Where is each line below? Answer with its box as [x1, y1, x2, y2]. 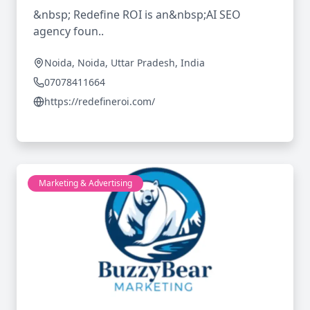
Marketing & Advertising [39, 177, 132, 189]
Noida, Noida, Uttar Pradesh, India [44, 56, 205, 69]
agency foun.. [33, 24, 104, 39]
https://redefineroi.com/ [44, 95, 155, 108]
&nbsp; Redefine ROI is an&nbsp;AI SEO [33, 7, 241, 22]
